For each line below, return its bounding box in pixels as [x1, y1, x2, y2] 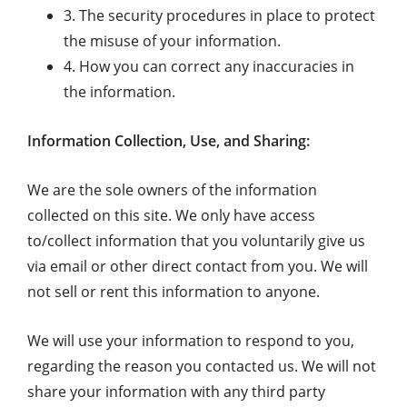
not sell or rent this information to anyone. [27, 282, 320, 302]
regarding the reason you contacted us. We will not [27, 356, 376, 376]
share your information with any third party [27, 382, 325, 402]
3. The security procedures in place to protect [64, 5, 375, 25]
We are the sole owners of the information [27, 180, 317, 200]
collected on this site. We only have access [27, 205, 315, 225]
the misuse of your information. [64, 31, 281, 51]
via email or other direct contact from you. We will [27, 256, 368, 276]
